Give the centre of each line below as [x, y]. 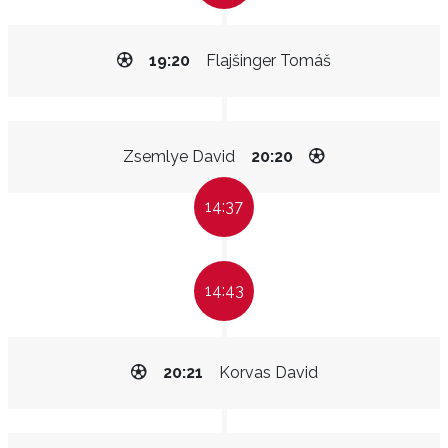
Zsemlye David [179, 156]
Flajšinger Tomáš [268, 60]
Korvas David [268, 372]
